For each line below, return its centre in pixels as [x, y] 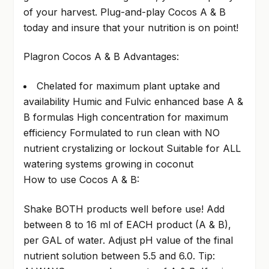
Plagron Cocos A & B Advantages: [101, 57]
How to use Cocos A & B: [81, 180]
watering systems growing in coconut [108, 164]
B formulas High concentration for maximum [125, 117]
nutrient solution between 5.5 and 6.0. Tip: [119, 255]
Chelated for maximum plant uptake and [128, 86]
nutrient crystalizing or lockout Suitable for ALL [132, 149]
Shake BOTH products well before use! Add [124, 209]
